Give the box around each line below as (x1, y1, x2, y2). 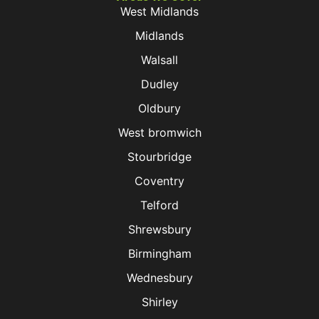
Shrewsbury (127, 221, 192, 236)
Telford (140, 197, 179, 212)
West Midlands (120, 4, 199, 19)
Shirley (141, 294, 178, 309)
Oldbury (138, 100, 181, 115)
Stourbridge (127, 149, 192, 164)
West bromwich (117, 125, 202, 140)
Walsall (141, 52, 178, 67)
